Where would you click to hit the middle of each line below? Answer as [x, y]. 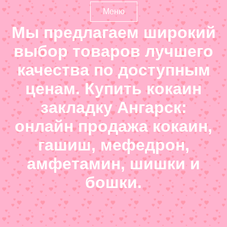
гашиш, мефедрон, [113, 145]
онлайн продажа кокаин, [113, 126]
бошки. [113, 182]
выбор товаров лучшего [113, 51]
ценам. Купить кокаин [113, 89]
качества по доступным [113, 70]
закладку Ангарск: [113, 107]
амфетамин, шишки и [113, 164]
